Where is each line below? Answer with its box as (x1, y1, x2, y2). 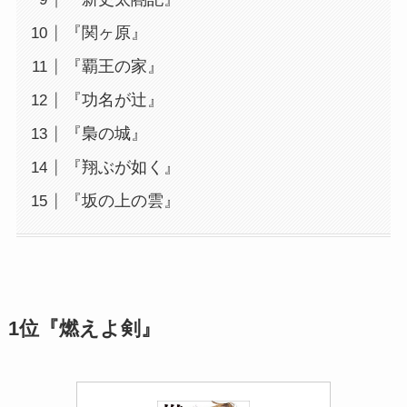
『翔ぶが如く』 (65, 158, 180, 177)
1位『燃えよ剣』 (7, 318, 161, 341)
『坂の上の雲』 (65, 192, 180, 211)
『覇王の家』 (65, 57, 164, 76)
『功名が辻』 (65, 91, 164, 110)
